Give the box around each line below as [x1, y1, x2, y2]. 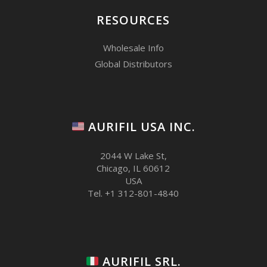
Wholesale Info [103, 41, 164, 54]
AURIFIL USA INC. [85, 118, 196, 135]
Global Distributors [94, 57, 172, 70]
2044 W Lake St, [100, 149, 167, 162]
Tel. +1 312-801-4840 [88, 187, 179, 199]
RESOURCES [97, 11, 170, 28]
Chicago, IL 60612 [97, 162, 170, 174]
